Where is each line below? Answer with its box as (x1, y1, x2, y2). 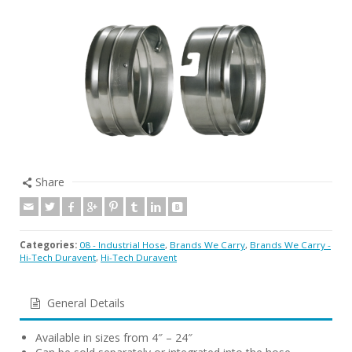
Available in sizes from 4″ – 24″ (35, 329, 192, 345)
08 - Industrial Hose (79, 238, 165, 251)
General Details (46, 295, 125, 310)
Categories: (20, 238, 77, 251)
